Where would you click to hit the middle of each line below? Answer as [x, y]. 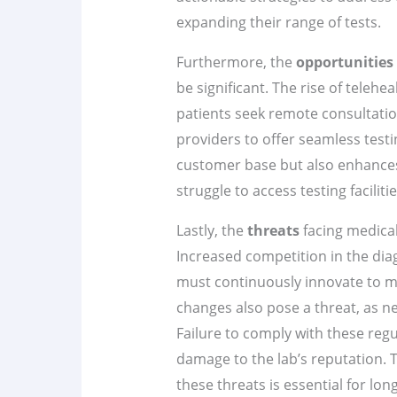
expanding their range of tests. [278, 23]
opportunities [344, 62]
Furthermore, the [236, 62]
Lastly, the [211, 231]
